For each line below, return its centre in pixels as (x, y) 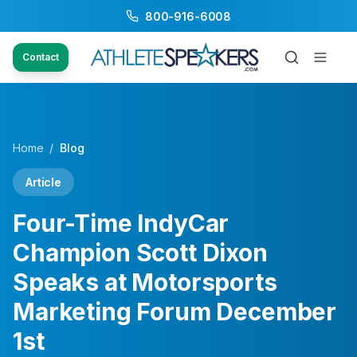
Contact (40, 57)
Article (43, 182)
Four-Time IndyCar (121, 223)
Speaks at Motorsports (145, 282)
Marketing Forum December (175, 312)
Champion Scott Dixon (140, 253)
